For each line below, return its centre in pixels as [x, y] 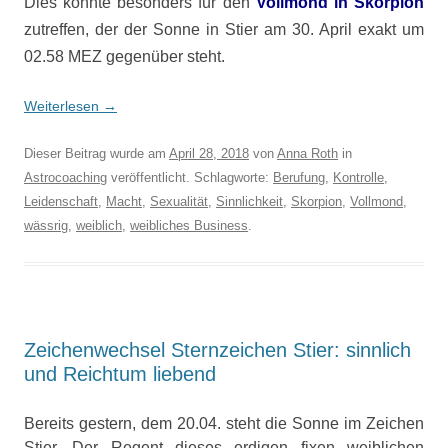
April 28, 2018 [209, 153]
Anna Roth [307, 153]
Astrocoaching [65, 177]
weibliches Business [189, 225]
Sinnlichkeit [249, 201]
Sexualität [179, 201]
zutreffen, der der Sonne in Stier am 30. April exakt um [224, 29]
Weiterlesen [63, 106]
